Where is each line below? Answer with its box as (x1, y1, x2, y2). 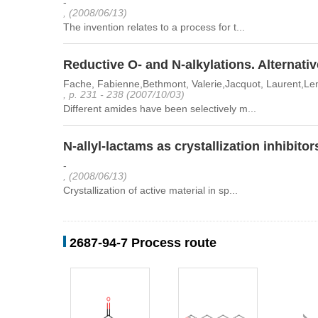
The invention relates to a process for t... (63, 21, 245, 33)
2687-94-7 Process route (70, 236, 216, 250)
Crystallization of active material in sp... (63, 185, 238, 196)
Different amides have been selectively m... (63, 103, 256, 114)
